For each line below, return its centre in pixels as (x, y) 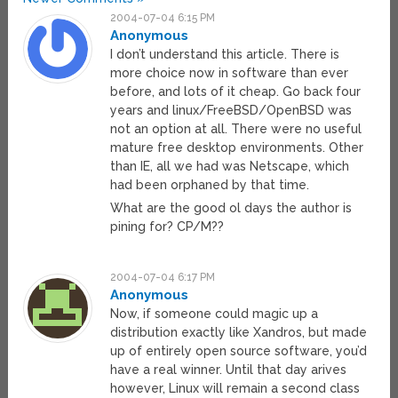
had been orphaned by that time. (210, 185)
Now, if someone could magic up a (215, 314)
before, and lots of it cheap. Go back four (236, 92)
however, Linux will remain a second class (235, 389)
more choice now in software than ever (230, 73)
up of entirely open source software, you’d (239, 351)
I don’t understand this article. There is (225, 55)
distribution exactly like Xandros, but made (239, 333)
